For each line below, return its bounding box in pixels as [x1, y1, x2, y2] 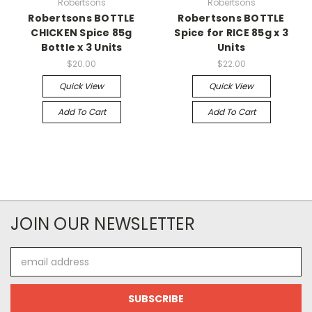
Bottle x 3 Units [40, 40, 123, 55]
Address [10, 262, 49, 276]
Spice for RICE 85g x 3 [174, 26, 288, 40]
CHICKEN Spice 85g [31, 26, 132, 40]
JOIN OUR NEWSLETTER [10, 212, 195, 236]
